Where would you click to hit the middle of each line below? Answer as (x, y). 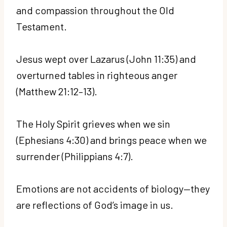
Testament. (43, 26)
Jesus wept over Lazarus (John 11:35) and (106, 59)
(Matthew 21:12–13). (58, 91)
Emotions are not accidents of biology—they (113, 188)
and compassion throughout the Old (95, 10)
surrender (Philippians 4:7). (76, 156)
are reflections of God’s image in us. (96, 204)
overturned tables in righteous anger (97, 75)
